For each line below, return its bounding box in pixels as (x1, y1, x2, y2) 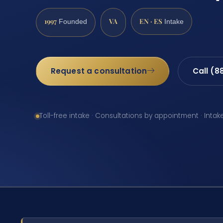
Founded (57, 17, 87, 25)
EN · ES (139, 16, 162, 25)
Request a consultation (50, 65, 147, 76)
